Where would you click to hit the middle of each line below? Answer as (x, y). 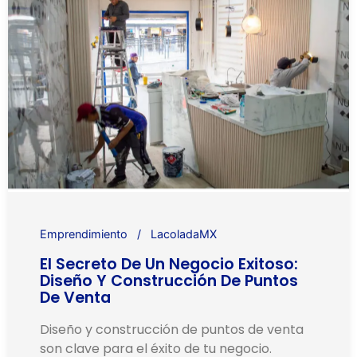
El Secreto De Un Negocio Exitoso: (169, 265)
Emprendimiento (84, 234)
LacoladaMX (184, 234)
